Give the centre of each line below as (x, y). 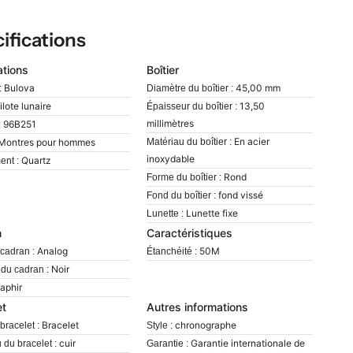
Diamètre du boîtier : (190, 89)
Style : (159, 326)
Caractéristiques (189, 233)
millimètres (170, 124)
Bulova (20, 88)
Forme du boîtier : (184, 178)
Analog (53, 251)
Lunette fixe (212, 214)
